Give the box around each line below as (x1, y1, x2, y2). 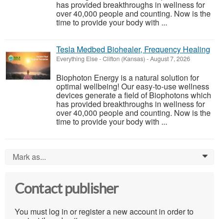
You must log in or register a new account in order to (15, 205, 194, 217)
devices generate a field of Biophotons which (56, 89, 211, 101)
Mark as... (13, 151, 46, 163)
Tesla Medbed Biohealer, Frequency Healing (56, 44, 210, 55)
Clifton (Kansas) (103, 54, 145, 64)
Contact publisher (15, 181, 119, 197)
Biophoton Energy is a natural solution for (56, 72, 199, 84)
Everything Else (56, 54, 98, 64)
